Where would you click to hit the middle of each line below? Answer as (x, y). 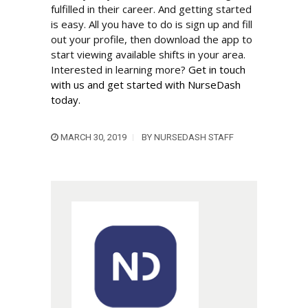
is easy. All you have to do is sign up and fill (152, 24)
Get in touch (217, 70)
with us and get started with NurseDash (146, 85)
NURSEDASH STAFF (194, 137)
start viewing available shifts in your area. (148, 55)
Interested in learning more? (120, 70)
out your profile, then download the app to (152, 40)
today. (66, 100)
